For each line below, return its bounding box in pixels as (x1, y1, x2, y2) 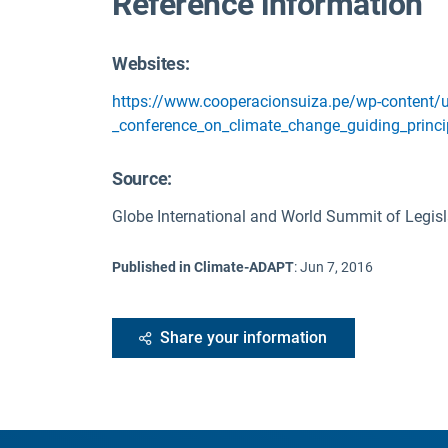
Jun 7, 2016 (300, 259, 373, 276)
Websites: (112, 53, 190, 75)
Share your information (160, 328, 327, 348)
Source (112, 168, 168, 190)
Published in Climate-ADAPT (112, 259, 294, 276)
